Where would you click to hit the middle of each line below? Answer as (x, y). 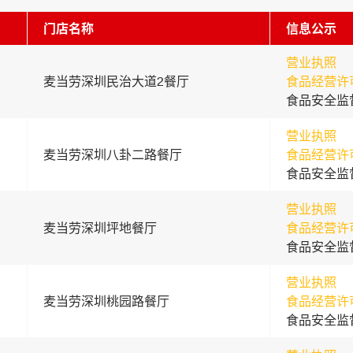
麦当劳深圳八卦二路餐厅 (112, 154)
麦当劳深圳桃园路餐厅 (106, 301)
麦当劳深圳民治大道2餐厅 (116, 81)
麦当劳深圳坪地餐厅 (100, 228)
